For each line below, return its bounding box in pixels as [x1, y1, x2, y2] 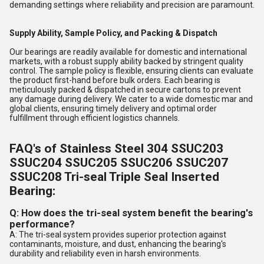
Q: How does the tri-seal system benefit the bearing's [9, 207, 253, 219]
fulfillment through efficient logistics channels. [9, 113, 180, 123]
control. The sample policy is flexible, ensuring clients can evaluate [9, 66, 253, 75]
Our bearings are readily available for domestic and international [9, 47, 247, 57]
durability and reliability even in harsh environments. [9, 249, 201, 258]
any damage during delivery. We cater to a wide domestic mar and [9, 94, 253, 104]
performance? [9, 219, 75, 230]
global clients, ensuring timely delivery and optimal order [9, 104, 217, 113]
